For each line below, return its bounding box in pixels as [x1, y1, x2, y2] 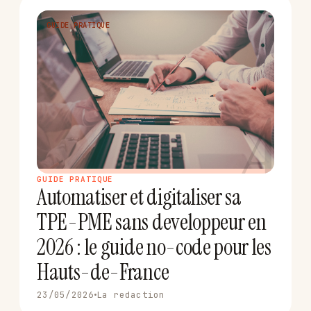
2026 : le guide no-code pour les [37, 232, 271, 262]
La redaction [96, 288, 165, 301]
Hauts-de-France [37, 257, 169, 287]
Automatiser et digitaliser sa [37, 182, 242, 212]
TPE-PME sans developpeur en [37, 207, 267, 237]
